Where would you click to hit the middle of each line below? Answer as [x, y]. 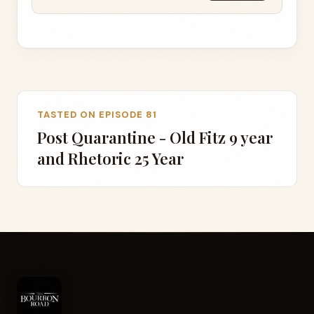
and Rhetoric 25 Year [110, 158]
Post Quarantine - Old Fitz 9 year [155, 137]
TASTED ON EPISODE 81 [97, 115]
